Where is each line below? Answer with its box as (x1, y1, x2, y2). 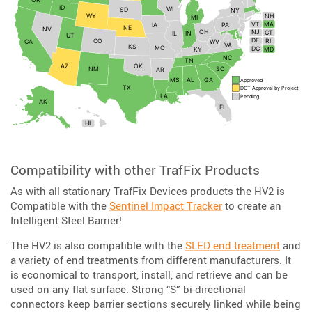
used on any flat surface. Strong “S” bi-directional (10, 282, 246, 297)
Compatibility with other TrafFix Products (10, 160, 260, 179)
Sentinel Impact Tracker (109, 198, 222, 213)
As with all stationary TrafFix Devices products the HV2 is (10, 184, 285, 198)
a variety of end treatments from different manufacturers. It (10, 253, 291, 267)
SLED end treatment (185, 238, 280, 253)
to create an (222, 198, 281, 213)
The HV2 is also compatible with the (10, 238, 185, 253)
